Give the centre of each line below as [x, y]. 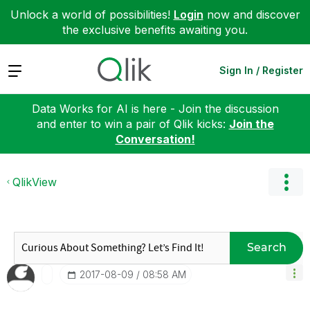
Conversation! [155, 139]
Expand [27, 70]
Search [266, 247]
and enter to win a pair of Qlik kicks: [133, 124]
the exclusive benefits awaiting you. [155, 30]
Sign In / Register [261, 70]
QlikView [35, 182]
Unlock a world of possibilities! [92, 15]
